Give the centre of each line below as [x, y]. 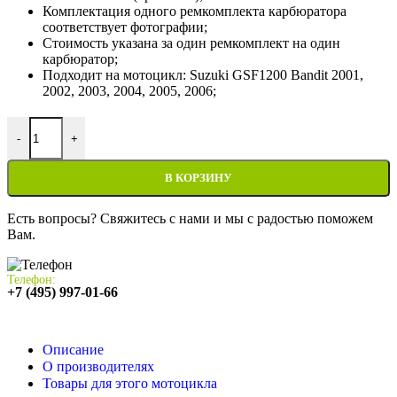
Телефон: [31, 280]
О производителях [98, 367]
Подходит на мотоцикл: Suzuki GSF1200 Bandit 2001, [203, 75]
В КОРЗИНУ [198, 178]
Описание [73, 350]
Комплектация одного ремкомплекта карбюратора [195, 12]
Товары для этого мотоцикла [130, 384]
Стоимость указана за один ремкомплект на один [191, 43]
